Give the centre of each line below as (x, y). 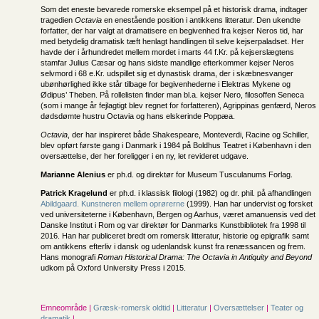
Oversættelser (240, 308)
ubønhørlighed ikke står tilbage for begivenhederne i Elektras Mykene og (166, 84)
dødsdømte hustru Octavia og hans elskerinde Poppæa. (138, 116)
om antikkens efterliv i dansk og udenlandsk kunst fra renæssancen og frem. (173, 246)
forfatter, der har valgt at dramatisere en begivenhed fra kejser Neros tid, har (172, 31)
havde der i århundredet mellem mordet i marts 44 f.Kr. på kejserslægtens (167, 52)
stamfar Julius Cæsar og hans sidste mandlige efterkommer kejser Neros (167, 63)
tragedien (58, 20)
